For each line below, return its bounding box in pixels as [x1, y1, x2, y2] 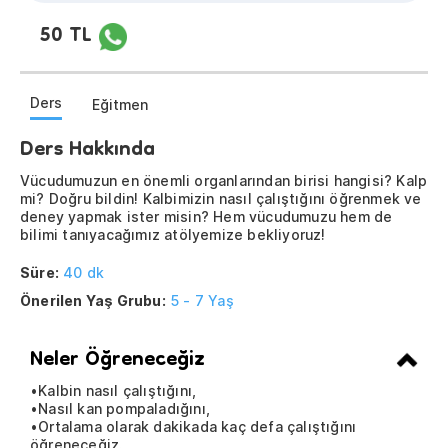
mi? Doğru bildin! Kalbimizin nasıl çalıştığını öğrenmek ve [20, 190, 422, 208]
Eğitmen [92, 95, 148, 113]
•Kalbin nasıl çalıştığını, [30, 382, 197, 400]
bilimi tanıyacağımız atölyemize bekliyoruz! [20, 226, 326, 244]
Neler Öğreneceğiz [30, 338, 205, 385]
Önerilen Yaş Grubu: [20, 292, 166, 310]
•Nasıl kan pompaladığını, [30, 400, 210, 418]
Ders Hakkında [20, 128, 155, 175]
